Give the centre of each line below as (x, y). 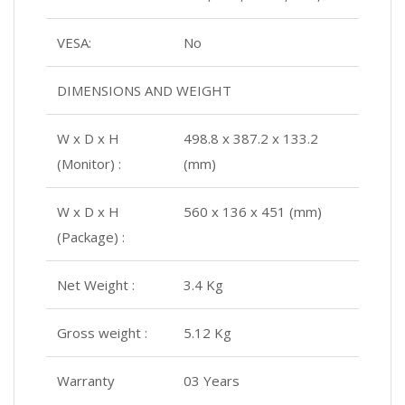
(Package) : (91, 237)
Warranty (86, 381)
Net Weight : (96, 285)
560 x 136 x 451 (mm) (253, 212)
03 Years (212, 381)
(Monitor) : (89, 164)
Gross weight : (102, 333)
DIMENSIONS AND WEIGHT (144, 91)
